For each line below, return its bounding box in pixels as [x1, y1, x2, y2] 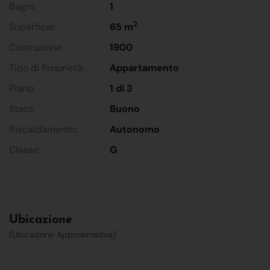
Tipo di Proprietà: [9, 61, 84, 74]
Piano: [9, 81, 35, 95]
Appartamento [110, 61, 180, 74]
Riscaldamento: [9, 122, 77, 136]
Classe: [9, 143, 40, 156]
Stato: [9, 102, 34, 115]
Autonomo [110, 122, 160, 136]
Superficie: [9, 20, 55, 33]
